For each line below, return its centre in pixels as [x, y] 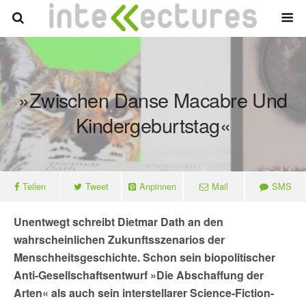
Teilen [34, 186]
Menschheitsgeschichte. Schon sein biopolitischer [144, 257]
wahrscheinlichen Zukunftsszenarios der [119, 239]
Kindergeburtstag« [153, 125]
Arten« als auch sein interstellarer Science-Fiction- [144, 293]
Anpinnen [158, 186]
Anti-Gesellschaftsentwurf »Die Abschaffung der [139, 275]
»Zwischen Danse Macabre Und [153, 99]
